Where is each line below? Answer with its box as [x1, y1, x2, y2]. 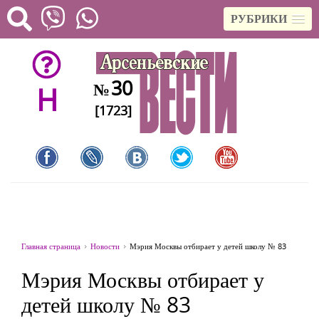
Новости [90, 241, 120, 251]
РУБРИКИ [231, 11, 287, 26]
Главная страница [21, 241, 80, 251]
